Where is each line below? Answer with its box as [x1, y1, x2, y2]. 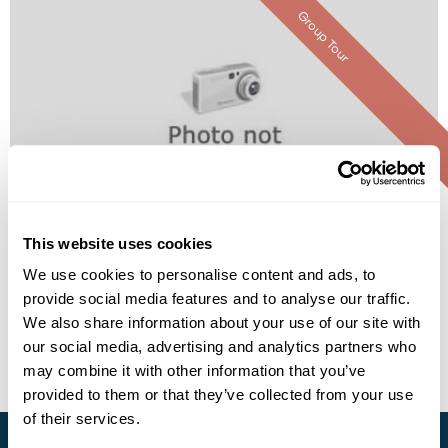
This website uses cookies [23, 234, 213, 252]
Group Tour [293, 7, 353, 67]
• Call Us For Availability [145, 312, 303, 332]
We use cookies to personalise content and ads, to [23, 266, 376, 284]
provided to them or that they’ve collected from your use [23, 386, 413, 404]
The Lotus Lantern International [30, 175, 418, 199]
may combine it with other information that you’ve [23, 362, 366, 380]
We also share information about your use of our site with [23, 314, 421, 332]
